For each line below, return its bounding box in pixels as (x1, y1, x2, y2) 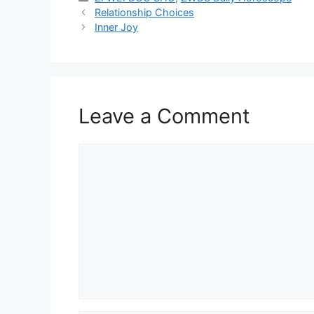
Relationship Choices (95, 6, 195, 19)
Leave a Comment (78, 104, 250, 129)
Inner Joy (95, 21, 139, 34)
